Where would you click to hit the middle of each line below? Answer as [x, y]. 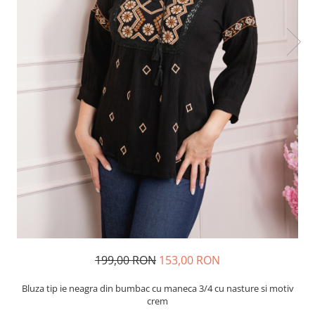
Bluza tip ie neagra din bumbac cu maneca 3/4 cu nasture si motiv [157, 288]
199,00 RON [126, 260]
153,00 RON [189, 260]
